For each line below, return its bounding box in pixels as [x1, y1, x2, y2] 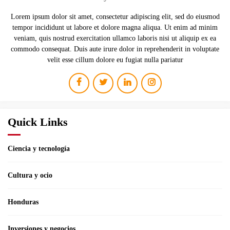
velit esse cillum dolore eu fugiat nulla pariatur [47, 55, 183, 64]
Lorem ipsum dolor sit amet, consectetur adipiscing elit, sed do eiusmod [10, 12, 220, 21]
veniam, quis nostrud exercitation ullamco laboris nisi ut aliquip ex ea [14, 34, 216, 42]
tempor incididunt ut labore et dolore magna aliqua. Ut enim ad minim [12, 23, 218, 31]
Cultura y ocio [8, 171, 52, 179]
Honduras [8, 198, 39, 206]
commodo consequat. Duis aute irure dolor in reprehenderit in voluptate [11, 45, 219, 53]
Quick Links [8, 115, 68, 128]
